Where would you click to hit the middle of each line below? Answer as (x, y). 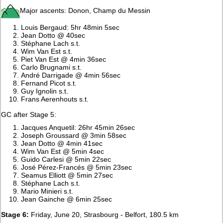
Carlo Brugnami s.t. (52, 67)
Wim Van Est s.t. (47, 51)
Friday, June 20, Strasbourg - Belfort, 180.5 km (104, 214)
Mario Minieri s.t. (47, 191)
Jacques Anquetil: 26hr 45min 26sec (78, 127)
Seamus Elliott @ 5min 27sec (67, 175)
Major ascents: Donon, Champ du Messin (85, 10)
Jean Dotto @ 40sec (53, 35)
